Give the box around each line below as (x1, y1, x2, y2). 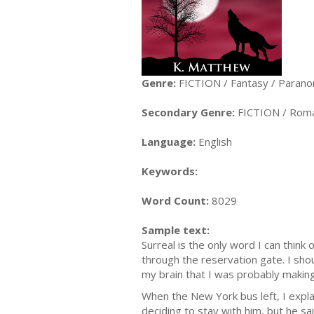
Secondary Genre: (142, 104, 235, 119)
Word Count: (142, 193, 209, 207)
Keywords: (142, 163, 198, 178)
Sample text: (142, 222, 210, 237)
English (196, 134, 232, 149)
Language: (142, 134, 196, 149)
